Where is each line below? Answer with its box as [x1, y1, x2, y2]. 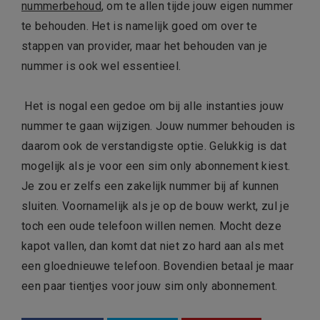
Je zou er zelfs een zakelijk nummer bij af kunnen [21, 179, 279, 194]
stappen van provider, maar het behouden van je [21, 39, 268, 54]
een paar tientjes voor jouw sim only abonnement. [21, 279, 279, 294]
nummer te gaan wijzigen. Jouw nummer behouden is [21, 119, 296, 134]
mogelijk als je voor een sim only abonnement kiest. [21, 159, 291, 174]
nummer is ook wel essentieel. [21, 59, 181, 74]
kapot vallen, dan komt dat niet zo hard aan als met [21, 239, 284, 254]
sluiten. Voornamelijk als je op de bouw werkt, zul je [21, 199, 289, 214]
